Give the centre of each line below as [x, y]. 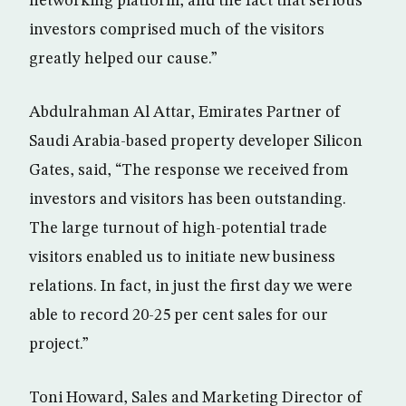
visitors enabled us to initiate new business [182, 257]
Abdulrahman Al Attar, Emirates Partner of [185, 112]
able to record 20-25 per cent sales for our [179, 315]
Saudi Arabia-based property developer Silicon [196, 141]
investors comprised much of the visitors [177, 30]
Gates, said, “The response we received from [188, 170]
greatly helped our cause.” [123, 59]
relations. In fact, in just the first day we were [191, 286]
